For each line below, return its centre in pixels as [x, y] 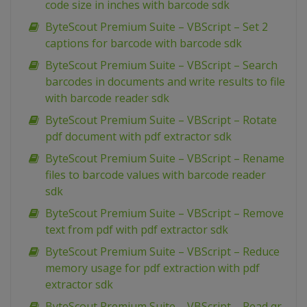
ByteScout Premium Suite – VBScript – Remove [164, 213]
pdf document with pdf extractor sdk [138, 137]
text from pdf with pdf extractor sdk [137, 230]
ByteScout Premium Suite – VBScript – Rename [165, 159]
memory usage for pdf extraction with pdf [152, 268]
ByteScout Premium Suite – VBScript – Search [161, 65]
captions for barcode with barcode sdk [144, 44]
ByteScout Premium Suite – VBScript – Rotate [161, 120]
